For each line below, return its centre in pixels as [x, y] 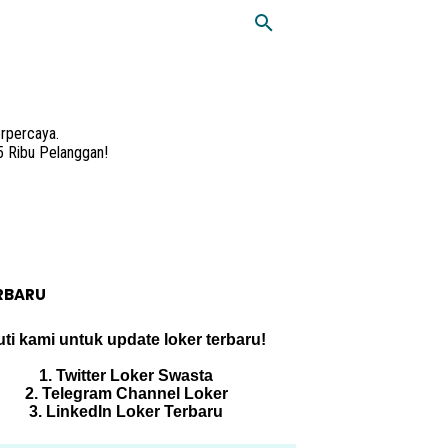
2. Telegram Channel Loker [126, 393]
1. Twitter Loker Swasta [126, 375]
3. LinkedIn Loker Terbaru [126, 411]
